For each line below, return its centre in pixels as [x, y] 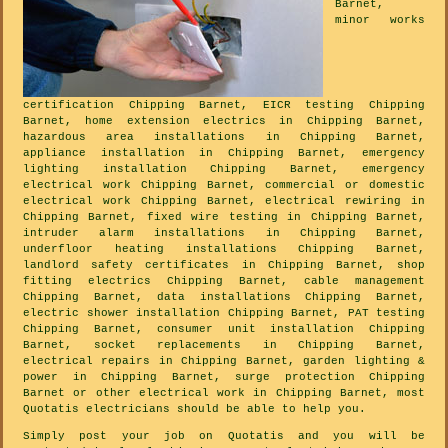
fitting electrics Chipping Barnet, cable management [224, 280]
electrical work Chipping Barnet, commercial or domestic [224, 184]
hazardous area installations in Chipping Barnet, [224, 136]
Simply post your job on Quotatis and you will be [224, 435]
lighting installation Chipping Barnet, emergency [224, 168]
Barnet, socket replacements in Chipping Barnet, [224, 344]
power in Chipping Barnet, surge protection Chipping [224, 376]
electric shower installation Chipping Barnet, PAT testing [224, 312]
